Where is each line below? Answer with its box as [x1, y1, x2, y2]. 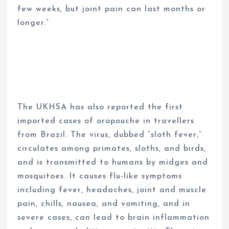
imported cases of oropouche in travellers [17, 117, 195, 125]
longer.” [17, 19, 50, 28]
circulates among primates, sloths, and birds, [17, 144, 207, 153]
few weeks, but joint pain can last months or [17, 5, 206, 14]
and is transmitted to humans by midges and [17, 158, 209, 167]
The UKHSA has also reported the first [17, 103, 184, 111]
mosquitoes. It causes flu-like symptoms [17, 172, 182, 180]
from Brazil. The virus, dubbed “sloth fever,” [17, 130, 202, 139]
